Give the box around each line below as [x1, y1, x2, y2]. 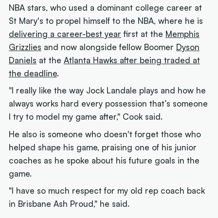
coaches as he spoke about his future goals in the [9, 155, 200, 165]
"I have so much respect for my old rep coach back [9, 185, 205, 196]
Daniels [9, 54, 37, 65]
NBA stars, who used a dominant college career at [9, 2, 202, 13]
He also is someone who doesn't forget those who [9, 128, 201, 139]
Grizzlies [9, 41, 42, 52]
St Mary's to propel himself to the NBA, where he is [9, 15, 203, 26]
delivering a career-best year [9, 28, 122, 39]
